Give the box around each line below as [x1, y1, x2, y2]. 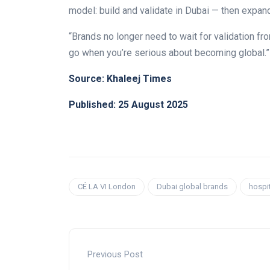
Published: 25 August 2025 [69, 99, 188, 111]
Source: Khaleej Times [69, 73, 172, 85]
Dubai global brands [157, 182, 228, 192]
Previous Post [87, 249, 143, 260]
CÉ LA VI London [78, 182, 136, 192]
